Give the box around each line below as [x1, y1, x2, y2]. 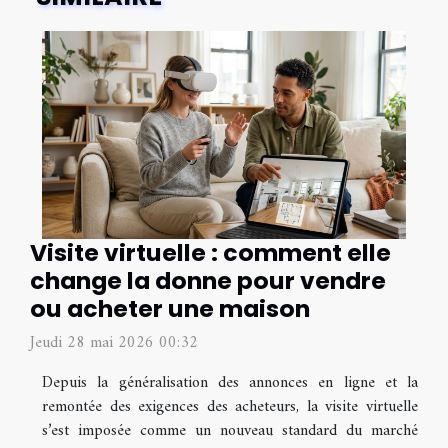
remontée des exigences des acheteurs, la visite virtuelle [42, 392, 418, 421]
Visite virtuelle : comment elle [30, 235, 391, 269]
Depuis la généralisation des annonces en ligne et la [42, 368, 418, 397]
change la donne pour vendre [30, 263, 386, 297]
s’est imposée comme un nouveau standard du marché [42, 416, 418, 445]
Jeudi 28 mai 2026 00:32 [30, 328, 198, 357]
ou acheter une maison [30, 291, 310, 325]
